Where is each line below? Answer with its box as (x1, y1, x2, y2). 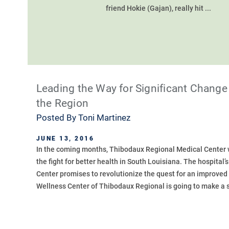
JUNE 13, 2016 (36, 134, 95, 143)
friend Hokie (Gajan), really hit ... (106, 4, 212, 13)
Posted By (36, 112, 78, 123)
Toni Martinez (78, 112, 130, 123)
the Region (36, 97, 88, 110)
